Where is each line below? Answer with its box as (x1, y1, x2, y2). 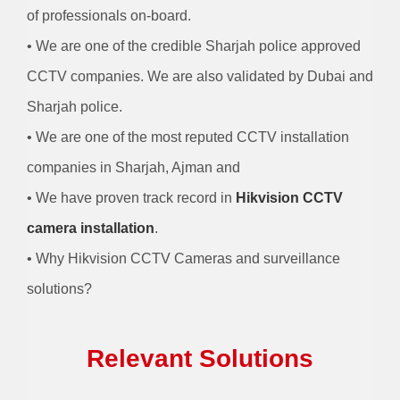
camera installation (26, 221, 154, 237)
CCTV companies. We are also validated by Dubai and (26, 69, 373, 85)
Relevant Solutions (87, 345, 313, 373)
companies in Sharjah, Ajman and (26, 160, 240, 176)
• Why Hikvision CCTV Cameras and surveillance (26, 251, 340, 267)
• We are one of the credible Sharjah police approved (26, 38, 361, 54)
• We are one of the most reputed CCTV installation (26, 129, 349, 146)
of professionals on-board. (26, 8, 191, 24)
